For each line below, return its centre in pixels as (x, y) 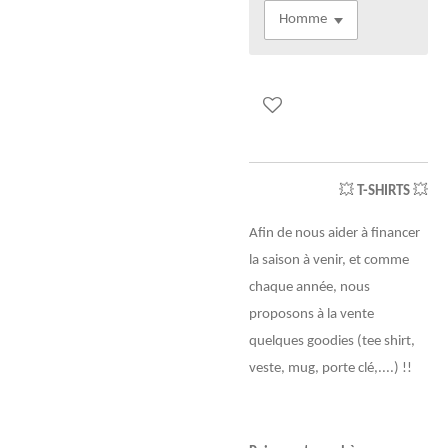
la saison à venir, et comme (329, 260)
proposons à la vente (311, 314)
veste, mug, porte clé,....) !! (330, 368)
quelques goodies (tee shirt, (332, 341)
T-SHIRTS (383, 191)
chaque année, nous (309, 287)
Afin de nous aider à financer (334, 233)
